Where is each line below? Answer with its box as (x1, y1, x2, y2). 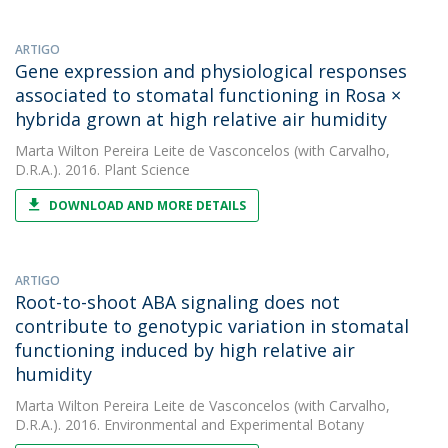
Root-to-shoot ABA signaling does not (15, 290, 340, 314)
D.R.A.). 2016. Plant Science (15, 160, 190, 179)
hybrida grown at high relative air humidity (15, 107, 387, 131)
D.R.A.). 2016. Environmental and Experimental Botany (15, 415, 364, 434)
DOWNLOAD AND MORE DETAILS (49, 197, 246, 214)
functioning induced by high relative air (15, 338, 355, 362)
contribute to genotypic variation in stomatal (15, 314, 409, 338)
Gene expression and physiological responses (15, 59, 407, 83)
